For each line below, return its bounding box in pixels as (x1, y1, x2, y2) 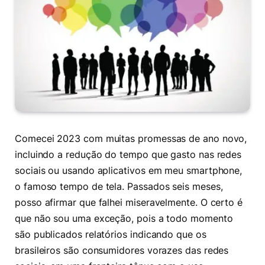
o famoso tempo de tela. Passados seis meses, (15, 181, 223, 193)
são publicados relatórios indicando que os (15, 229, 206, 241)
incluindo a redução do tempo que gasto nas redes (15, 149, 242, 161)
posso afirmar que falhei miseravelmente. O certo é (15, 197, 243, 209)
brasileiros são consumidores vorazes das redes (15, 245, 229, 257)
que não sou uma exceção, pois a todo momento (15, 213, 233, 225)
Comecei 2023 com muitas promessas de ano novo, (15, 133, 247, 145)
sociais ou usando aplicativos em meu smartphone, (15, 165, 243, 177)
